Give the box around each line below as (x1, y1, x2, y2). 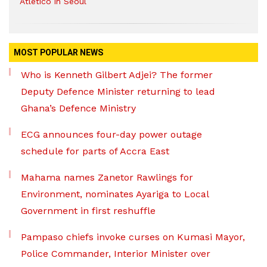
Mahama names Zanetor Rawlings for (21, 172, 193, 183)
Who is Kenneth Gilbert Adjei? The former (21, 69, 213, 80)
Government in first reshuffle (21, 205, 156, 216)
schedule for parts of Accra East (21, 145, 169, 157)
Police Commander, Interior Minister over (21, 248, 210, 259)
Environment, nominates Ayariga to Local (21, 188, 209, 200)
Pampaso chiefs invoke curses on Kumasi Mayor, (21, 231, 245, 243)
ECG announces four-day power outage (21, 129, 202, 140)
